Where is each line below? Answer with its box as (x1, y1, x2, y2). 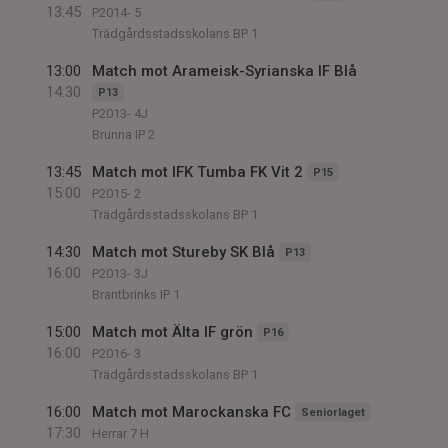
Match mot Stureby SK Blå (92, 243, 275, 261)
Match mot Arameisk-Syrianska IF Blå (92, 62, 357, 80)
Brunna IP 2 (92, 127, 155, 142)
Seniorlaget (301, 406, 365, 419)
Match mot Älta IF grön (92, 323, 253, 341)
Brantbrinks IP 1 (92, 287, 180, 302)
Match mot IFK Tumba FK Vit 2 (92, 163, 303, 181)
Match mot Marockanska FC (92, 403, 291, 421)
